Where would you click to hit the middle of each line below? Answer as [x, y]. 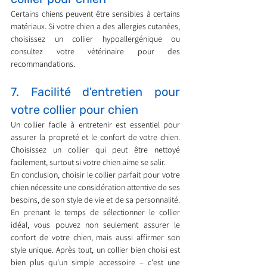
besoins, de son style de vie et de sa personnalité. [95, 200]
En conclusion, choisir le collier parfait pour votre [95, 175]
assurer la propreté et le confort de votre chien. [95, 137]
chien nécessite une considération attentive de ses [95, 187]
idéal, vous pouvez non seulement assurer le [95, 225]
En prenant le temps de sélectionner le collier [95, 212]
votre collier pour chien [74, 110]
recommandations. [43, 64]
